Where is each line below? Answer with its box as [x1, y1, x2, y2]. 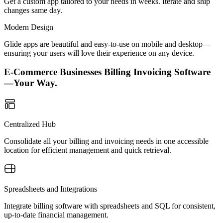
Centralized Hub [4, 120, 56, 128]
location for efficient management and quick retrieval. [4, 146, 171, 154]
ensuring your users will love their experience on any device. [4, 48, 194, 57]
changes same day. [4, 5, 62, 14]
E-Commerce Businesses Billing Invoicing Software [4, 67, 211, 78]
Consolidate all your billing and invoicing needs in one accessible [4, 137, 209, 145]
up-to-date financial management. [4, 211, 109, 219]
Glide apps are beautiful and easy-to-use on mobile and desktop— [4, 39, 211, 48]
